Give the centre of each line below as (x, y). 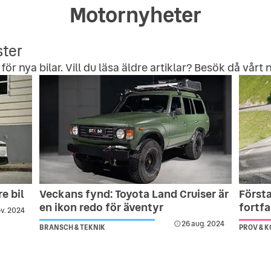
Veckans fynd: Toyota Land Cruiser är (134, 194)
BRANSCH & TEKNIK (72, 227)
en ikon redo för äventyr (101, 207)
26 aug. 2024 (203, 224)
